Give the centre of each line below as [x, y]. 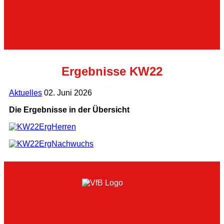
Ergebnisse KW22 [112, 71]
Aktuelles [25, 92]
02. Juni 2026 [68, 92]
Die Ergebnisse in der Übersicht [69, 109]
